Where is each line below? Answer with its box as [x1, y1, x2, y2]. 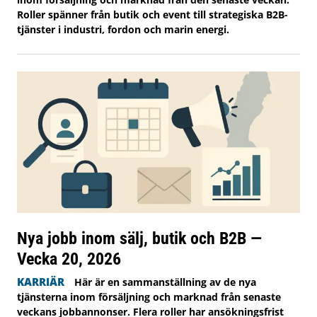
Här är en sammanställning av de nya [74, 275, 256, 289]
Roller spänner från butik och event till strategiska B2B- [17, 7, 288, 21]
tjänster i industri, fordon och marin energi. [17, 22, 229, 36]
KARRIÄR [17, 274, 64, 289]
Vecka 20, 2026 [17, 248, 121, 269]
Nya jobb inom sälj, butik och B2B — [17, 227, 262, 248]
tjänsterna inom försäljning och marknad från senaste [17, 289, 281, 304]
